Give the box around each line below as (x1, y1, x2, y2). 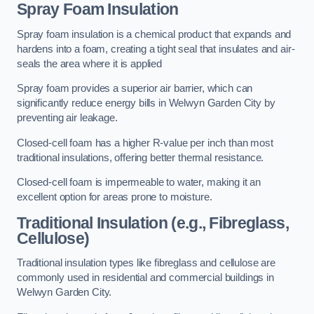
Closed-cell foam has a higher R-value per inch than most (17, 137, 273, 149)
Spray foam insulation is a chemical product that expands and (17, 28, 292, 40)
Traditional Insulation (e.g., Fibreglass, (17, 213, 289, 232)
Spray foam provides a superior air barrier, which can (17, 83, 253, 95)
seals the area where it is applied (17, 57, 163, 69)
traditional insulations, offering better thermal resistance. (17, 151, 264, 163)
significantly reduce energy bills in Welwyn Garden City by (17, 97, 275, 109)
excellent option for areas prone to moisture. (17, 191, 212, 203)
